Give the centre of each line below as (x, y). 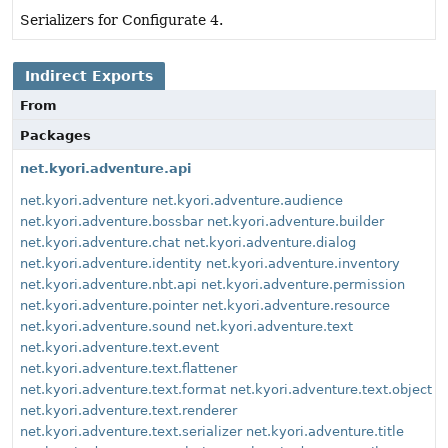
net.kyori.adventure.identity (111, 264)
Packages (55, 136)
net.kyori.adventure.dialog (270, 243)
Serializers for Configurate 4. (121, 20)
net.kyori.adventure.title (325, 432)
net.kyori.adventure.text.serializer (131, 432)
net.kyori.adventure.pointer (109, 306)
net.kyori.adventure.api (105, 169)
